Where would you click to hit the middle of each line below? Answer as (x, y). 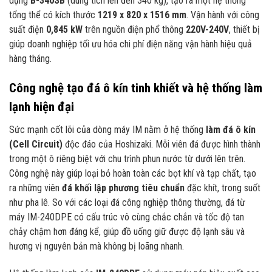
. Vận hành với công (223, 15)
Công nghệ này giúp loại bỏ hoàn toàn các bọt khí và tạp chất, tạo (133, 174)
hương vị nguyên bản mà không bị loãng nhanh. (97, 246)
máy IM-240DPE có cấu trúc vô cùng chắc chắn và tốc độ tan (127, 217)
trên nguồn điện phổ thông (134, 29)
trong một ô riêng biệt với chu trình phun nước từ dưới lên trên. (127, 159)
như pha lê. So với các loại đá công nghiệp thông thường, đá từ (127, 203)
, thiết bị (244, 29)
